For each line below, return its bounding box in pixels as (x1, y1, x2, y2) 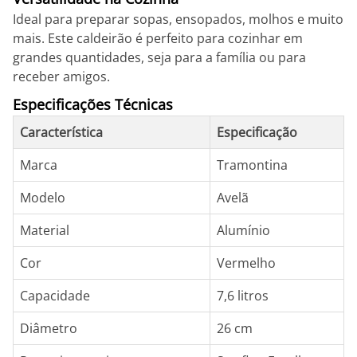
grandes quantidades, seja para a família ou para (13, 49, 306, 66)
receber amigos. (13, 68, 110, 85)
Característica (20, 124, 103, 141)
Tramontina (217, 156, 288, 174)
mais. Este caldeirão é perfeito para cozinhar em (13, 29, 303, 47)
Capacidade (20, 287, 90, 304)
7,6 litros (217, 287, 269, 304)
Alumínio (217, 222, 270, 239)
